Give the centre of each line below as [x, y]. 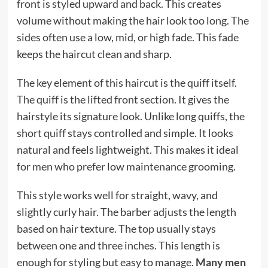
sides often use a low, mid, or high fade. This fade [127, 37]
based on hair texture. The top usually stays [116, 229]
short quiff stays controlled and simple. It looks [125, 133]
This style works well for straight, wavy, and [117, 195]
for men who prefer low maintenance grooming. [126, 167]
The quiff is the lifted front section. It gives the [123, 100]
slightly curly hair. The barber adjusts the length [126, 212]
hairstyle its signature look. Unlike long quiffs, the [130, 116]
